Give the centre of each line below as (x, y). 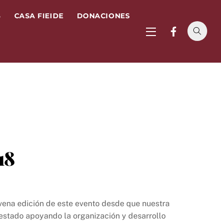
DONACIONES (103, 16)
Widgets (160, 43)
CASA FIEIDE (39, 16)
